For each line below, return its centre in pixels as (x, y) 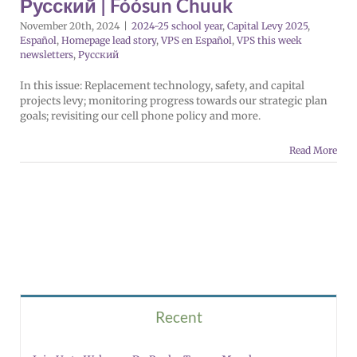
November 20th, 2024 (70, 26)
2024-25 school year (177, 26)
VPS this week (269, 41)
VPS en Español (196, 41)
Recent (178, 317)
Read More (313, 151)
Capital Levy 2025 (267, 26)
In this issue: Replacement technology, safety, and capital (162, 86)
